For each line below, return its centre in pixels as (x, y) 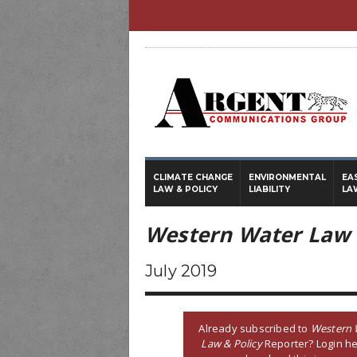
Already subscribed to (255, 328)
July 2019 (181, 271)
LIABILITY (269, 189)
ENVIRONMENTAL (287, 177)
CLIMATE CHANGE (193, 177)
